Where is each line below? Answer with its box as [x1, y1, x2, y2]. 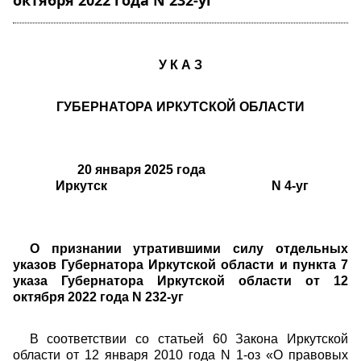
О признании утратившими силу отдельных [29, 242, 348, 255]
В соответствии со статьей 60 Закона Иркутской [29, 332, 348, 346]
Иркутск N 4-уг [52, 179, 309, 193]
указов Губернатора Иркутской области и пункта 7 [13, 258, 348, 272]
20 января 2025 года [77, 163, 284, 176]
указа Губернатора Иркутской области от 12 [13, 274, 348, 288]
